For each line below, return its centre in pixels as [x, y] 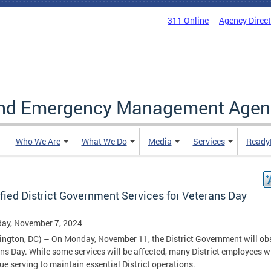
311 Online [188, 20]
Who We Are [38, 141]
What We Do [104, 141]
